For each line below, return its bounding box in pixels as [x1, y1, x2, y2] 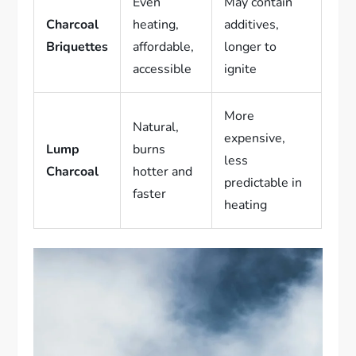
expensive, [224, 130, 286, 148]
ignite [224, 60, 257, 79]
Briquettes [46, 38, 109, 56]
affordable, [133, 38, 195, 56]
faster [133, 185, 167, 203]
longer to [224, 38, 277, 56]
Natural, [133, 118, 180, 137]
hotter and [133, 163, 193, 181]
